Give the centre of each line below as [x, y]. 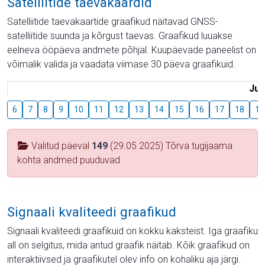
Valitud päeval [60, 146]
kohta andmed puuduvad [69, 160]
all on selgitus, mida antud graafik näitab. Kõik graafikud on [128, 245]
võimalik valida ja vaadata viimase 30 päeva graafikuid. [121, 64]
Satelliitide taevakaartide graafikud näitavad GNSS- [113, 22]
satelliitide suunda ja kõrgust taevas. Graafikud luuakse [120, 36]
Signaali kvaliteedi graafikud [92, 212]
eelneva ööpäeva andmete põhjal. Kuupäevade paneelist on [132, 50]
